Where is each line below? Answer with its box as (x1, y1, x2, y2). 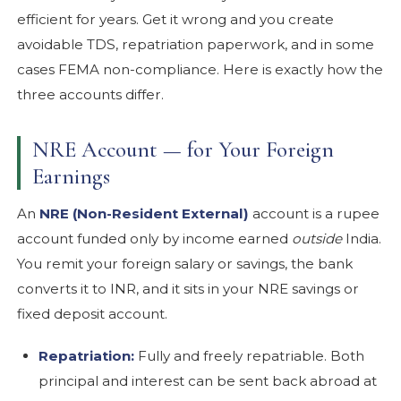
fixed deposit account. (17, 304, 168, 322)
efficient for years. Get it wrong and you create (17, 10, 335, 28)
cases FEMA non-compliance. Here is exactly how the (17, 60, 384, 78)
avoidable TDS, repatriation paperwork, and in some (17, 35, 375, 53)
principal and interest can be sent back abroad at (38, 371, 378, 389)
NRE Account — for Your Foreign (31, 135, 334, 163)
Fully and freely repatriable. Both (134, 346, 365, 364)
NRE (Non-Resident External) (39, 204, 250, 222)
